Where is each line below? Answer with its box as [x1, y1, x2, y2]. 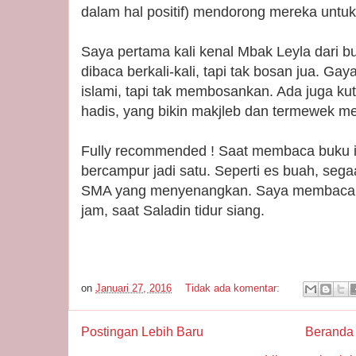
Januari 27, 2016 [95, 282, 172, 295]
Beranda [304, 325, 354, 339]
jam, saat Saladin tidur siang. [81, 203, 265, 219]
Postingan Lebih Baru [81, 325, 203, 339]
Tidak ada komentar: [185, 282, 283, 295]
